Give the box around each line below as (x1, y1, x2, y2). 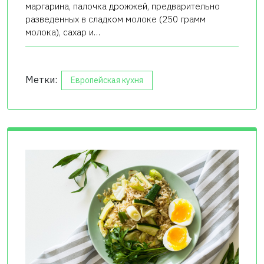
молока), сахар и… (25, 26, 100, 38)
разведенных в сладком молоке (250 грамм (25, 13, 206, 25)
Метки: (25, 73, 60, 85)
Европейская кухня (71, 74, 143, 85)
